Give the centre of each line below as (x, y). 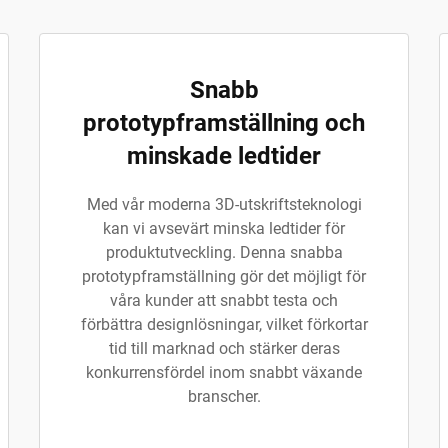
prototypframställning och (224, 123)
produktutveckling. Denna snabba (224, 252)
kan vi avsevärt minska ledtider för (224, 228)
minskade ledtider (224, 156)
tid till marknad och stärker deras (224, 348)
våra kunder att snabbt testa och (224, 300)
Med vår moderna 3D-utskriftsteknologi (224, 204)
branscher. (224, 396)
